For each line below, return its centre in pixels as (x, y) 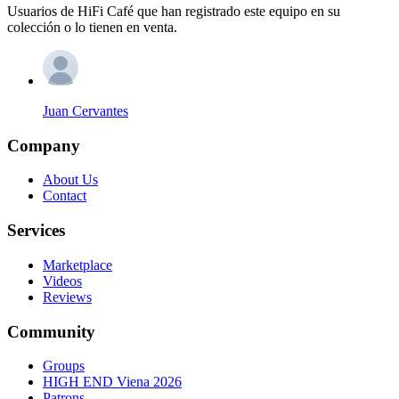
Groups (64, 366)
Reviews (67, 297)
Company (44, 145)
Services (36, 231)
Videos (62, 281)
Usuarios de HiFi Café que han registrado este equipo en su (174, 11)
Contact (65, 196)
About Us (70, 180)
